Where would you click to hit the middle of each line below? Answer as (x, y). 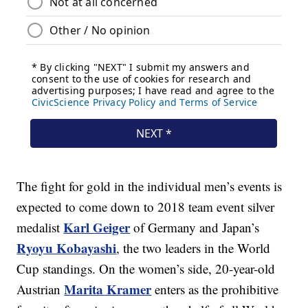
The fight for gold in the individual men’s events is (150, 186)
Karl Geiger (97, 228)
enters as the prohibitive (215, 289)
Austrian (41, 289)
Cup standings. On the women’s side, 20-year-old (146, 269)
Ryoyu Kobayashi (67, 248)
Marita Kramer (108, 289)
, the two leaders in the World (194, 248)
